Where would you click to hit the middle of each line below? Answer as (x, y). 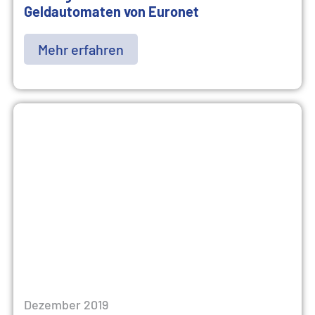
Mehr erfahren (81, 49)
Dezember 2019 (66, 304)
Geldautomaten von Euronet (111, 11)
